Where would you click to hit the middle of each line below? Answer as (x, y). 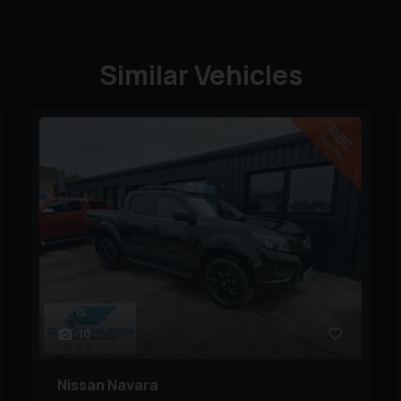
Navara (133, 385)
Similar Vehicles (200, 74)
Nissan (81, 385)
